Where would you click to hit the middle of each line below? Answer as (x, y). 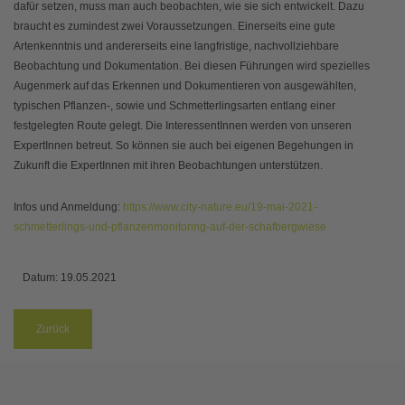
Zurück (53, 330)
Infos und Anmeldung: (68, 207)
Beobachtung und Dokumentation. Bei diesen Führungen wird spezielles (192, 66)
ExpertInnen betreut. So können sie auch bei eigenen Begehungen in (184, 146)
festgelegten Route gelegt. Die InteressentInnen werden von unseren (183, 126)
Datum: (42, 278)
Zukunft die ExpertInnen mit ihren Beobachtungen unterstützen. (168, 166)
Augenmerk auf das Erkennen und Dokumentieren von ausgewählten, (185, 86)
